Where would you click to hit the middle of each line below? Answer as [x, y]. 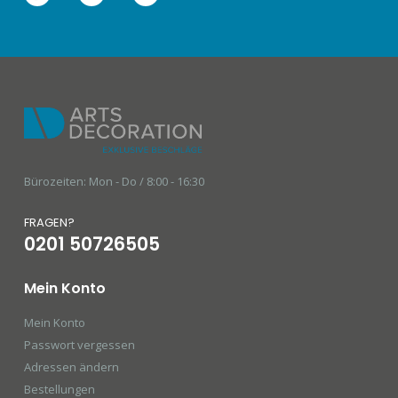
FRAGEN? [49, 222]
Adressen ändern [71, 366]
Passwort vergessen [79, 344]
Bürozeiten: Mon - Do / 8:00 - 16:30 [114, 181]
